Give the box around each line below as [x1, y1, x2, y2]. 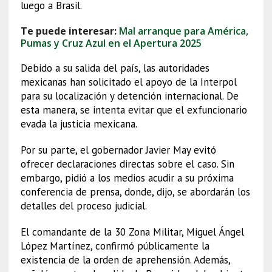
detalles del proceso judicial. [20, 199, 147, 212]
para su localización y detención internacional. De [20, 89, 239, 103]
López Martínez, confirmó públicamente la [20, 239, 209, 253]
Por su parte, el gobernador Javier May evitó [20, 143, 216, 157]
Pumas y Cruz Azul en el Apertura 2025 [20, 36, 202, 50]
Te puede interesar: [20, 24, 119, 38]
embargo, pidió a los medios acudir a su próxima [20, 171, 234, 185]
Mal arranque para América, [118, 24, 248, 38]
